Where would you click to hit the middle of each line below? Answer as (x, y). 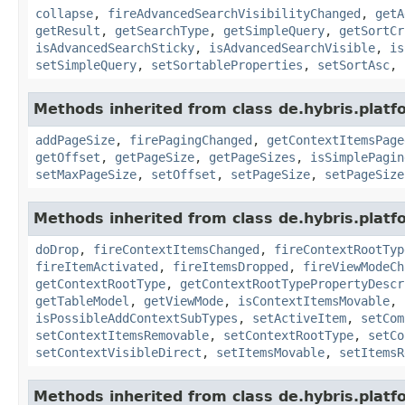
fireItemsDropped (231, 266)
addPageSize (75, 140)
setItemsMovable (270, 352)
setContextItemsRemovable (122, 335)
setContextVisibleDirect (118, 352)
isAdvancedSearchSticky (115, 47)
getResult (68, 30)
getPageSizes (252, 157)
